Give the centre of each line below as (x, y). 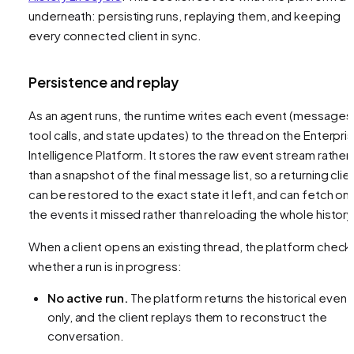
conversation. (86, 335)
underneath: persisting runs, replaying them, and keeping (185, 15)
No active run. (88, 297)
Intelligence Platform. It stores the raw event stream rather (190, 154)
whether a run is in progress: (105, 265)
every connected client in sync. (115, 35)
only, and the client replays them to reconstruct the (187, 316)
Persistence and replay (104, 81)
